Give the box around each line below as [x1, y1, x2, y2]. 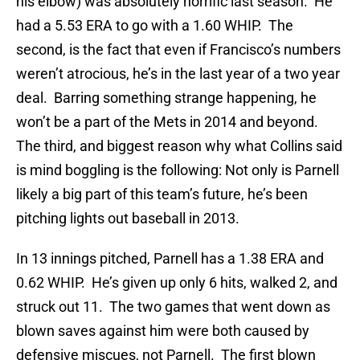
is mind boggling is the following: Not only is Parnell [16, 162, 339, 179]
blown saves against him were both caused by [16, 322, 309, 340]
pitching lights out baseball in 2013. [16, 210, 239, 227]
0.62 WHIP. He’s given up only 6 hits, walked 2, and [16, 274, 337, 292]
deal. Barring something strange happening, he [16, 89, 317, 107]
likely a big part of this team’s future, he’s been [16, 186, 308, 203]
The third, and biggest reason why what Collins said [16, 137, 342, 155]
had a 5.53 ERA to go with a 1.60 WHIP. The [16, 17, 293, 35]
